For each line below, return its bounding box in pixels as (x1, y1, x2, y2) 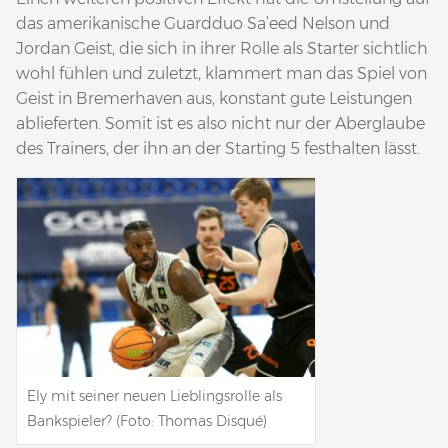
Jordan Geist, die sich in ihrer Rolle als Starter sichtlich (16, 38, 428, 58)
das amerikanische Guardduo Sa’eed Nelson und (16, 13, 390, 33)
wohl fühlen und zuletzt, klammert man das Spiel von (16, 63, 427, 83)
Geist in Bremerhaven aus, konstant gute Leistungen (16, 88, 412, 108)
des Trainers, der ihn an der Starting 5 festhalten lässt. (16, 138, 420, 158)
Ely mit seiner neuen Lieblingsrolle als (27, 386, 282, 405)
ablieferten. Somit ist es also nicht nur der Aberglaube (16, 113, 425, 133)
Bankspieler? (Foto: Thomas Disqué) (27, 411, 267, 430)
